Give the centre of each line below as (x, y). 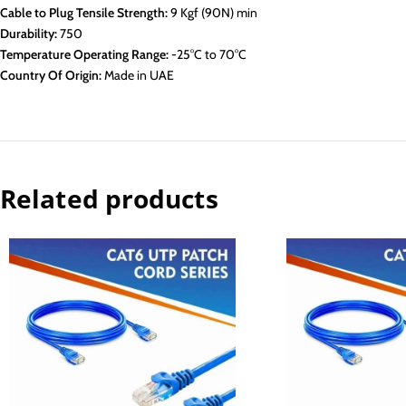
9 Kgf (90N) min (213, 13)
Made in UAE (138, 75)
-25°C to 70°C (208, 54)
